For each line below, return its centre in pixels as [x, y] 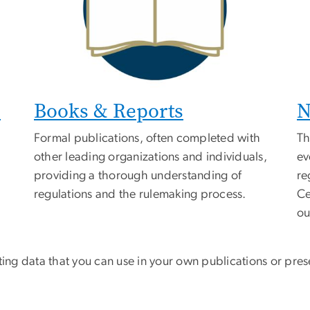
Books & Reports [109, 111]
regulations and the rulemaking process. [140, 195]
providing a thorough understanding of [138, 176]
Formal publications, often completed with [147, 139]
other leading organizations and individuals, [151, 157]
